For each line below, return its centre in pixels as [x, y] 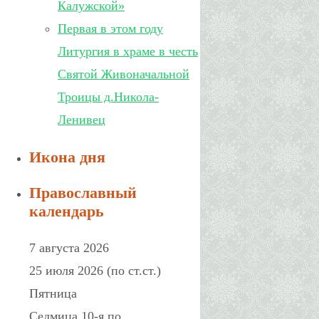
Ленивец [82, 120]
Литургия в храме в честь [128, 51]
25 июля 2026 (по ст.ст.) [95, 271]
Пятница [53, 293]
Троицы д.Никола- [108, 97]
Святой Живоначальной [124, 74]
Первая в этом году [110, 28]
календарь [67, 211]
